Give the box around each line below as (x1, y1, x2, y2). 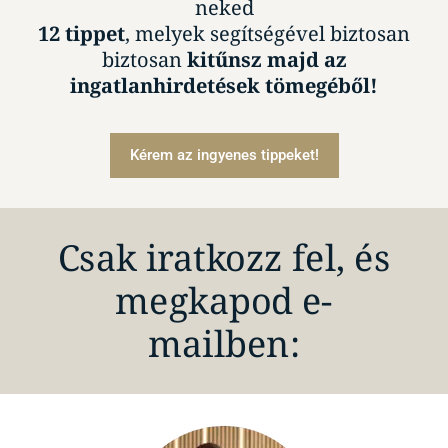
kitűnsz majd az (186, 45, 347, 73)
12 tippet (38, 19, 125, 47)
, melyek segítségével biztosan (125, 19, 410, 47)
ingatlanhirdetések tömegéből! (70, 71, 378, 99)
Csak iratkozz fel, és (57, 233, 391, 282)
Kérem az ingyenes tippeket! (129, 146, 319, 165)
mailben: (148, 319, 300, 368)
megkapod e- (115, 276, 333, 325)
